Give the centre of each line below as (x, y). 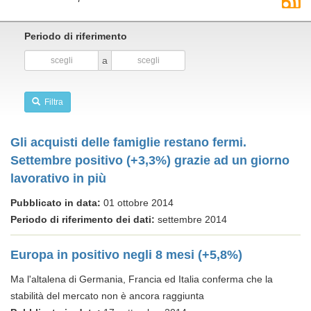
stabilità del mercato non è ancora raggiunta (107, 296)
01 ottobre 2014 (137, 203)
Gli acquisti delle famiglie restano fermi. (128, 142)
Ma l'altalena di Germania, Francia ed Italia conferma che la (142, 279)
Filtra (52, 102)
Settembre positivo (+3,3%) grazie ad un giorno (150, 160)
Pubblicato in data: (56, 203)
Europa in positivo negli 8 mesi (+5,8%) (126, 255)
